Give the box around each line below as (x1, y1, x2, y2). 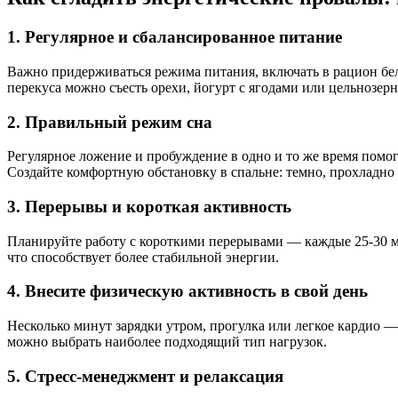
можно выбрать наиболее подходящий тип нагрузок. (7, 334, 327, 350)
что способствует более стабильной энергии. (7, 249, 279, 265)
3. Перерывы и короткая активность (7, 196, 291, 216)
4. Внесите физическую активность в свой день (7, 282, 368, 301)
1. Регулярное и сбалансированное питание (7, 28, 342, 47)
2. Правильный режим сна (7, 112, 212, 131)
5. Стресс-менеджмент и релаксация (7, 366, 283, 386)
